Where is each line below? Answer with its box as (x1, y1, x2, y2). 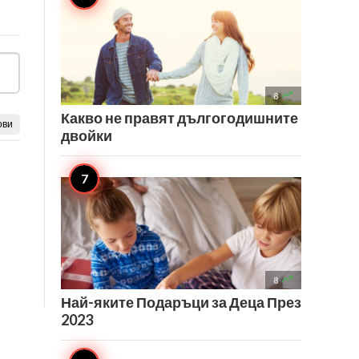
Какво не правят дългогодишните (61, 109, 298, 127)
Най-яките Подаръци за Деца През (61, 293, 301, 311)
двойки (61, 127, 112, 144)
